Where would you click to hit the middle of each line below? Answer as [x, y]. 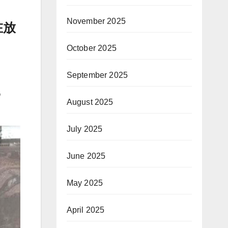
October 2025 [91, 48]
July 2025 [84, 129]
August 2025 [90, 102]
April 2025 [85, 210]
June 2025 [86, 156]
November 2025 [96, 21]
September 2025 [97, 75]
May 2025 [85, 183]
